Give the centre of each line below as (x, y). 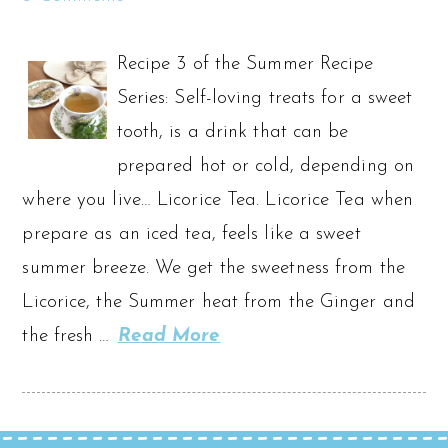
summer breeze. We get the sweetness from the (213, 268)
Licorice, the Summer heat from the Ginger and (218, 302)
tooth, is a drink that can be (232, 132)
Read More (169, 336)
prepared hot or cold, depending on (265, 166)
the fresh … (69, 336)
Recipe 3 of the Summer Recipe (245, 64)
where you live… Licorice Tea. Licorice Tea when (218, 200)
